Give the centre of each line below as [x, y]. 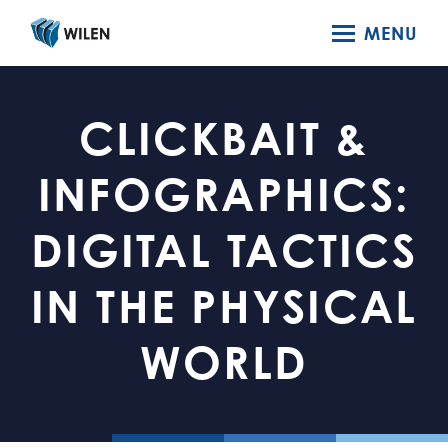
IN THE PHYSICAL [224, 305]
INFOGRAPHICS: [224, 193]
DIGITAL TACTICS [224, 249]
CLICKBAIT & [224, 137]
